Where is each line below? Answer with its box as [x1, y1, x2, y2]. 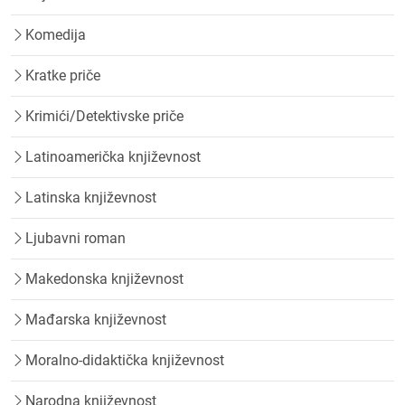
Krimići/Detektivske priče [25, 108, 184, 126]
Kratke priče [25, 67, 100, 85]
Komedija [25, 26, 86, 44]
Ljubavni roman [25, 230, 126, 248]
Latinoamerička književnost [25, 148, 201, 166]
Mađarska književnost [25, 311, 166, 329]
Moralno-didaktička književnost [25, 352, 224, 370]
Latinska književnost [25, 189, 156, 207]
